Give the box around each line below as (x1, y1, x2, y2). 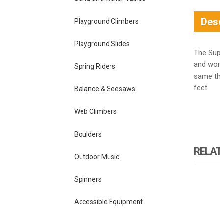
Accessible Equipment (74, 197, 143, 206)
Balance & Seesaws (74, 84, 135, 93)
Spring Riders (74, 62, 115, 70)
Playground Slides (74, 39, 130, 48)
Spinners (74, 175, 102, 183)
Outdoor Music (74, 152, 119, 161)
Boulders (74, 130, 102, 138)
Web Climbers (74, 107, 117, 115)
